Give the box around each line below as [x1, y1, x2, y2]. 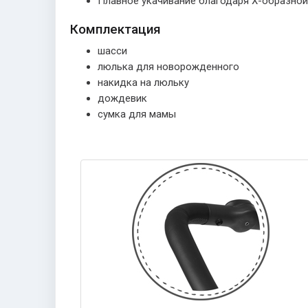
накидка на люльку [98, 76, 189, 89]
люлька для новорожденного [98, 60, 239, 73]
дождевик [98, 91, 147, 104]
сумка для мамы [98, 107, 176, 120]
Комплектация [70, 21, 161, 37]
